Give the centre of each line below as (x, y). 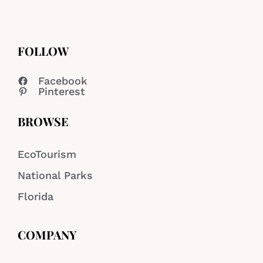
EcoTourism (47, 154)
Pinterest (62, 92)
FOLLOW (43, 51)
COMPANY (47, 235)
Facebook (63, 81)
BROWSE (43, 122)
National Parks (55, 176)
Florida (36, 197)
